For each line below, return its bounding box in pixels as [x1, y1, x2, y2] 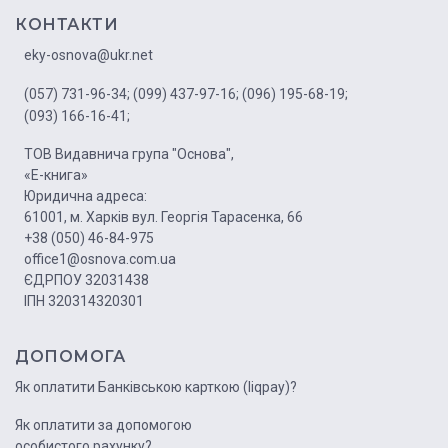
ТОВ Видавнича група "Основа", [24, 146, 234, 163]
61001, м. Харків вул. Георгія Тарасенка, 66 [24, 209, 303, 226]
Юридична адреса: [24, 188, 147, 205]
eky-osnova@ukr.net [24, 47, 153, 64]
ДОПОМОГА [15, 347, 125, 367]
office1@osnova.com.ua [24, 251, 176, 268]
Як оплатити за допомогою [15, 417, 192, 434]
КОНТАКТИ [15, 15, 118, 35]
